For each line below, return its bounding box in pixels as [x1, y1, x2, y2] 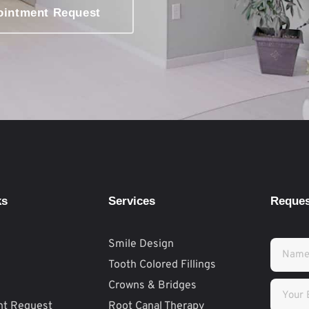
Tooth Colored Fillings [108, 257, 217, 272]
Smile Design [108, 237, 175, 251]
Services [108, 194, 156, 208]
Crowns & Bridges [108, 278, 197, 292]
